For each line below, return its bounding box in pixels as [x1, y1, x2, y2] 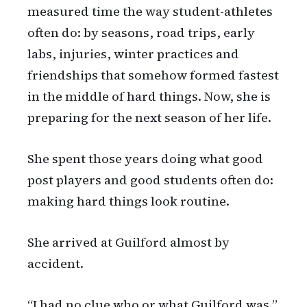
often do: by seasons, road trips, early [27, 23, 255, 41]
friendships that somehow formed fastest [27, 66, 279, 84]
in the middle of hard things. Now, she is [27, 87, 271, 105]
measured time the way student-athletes [27, 2, 273, 20]
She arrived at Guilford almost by [27, 233, 230, 251]
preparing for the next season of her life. [27, 108, 271, 126]
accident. [27, 254, 84, 272]
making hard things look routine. [27, 192, 230, 210]
